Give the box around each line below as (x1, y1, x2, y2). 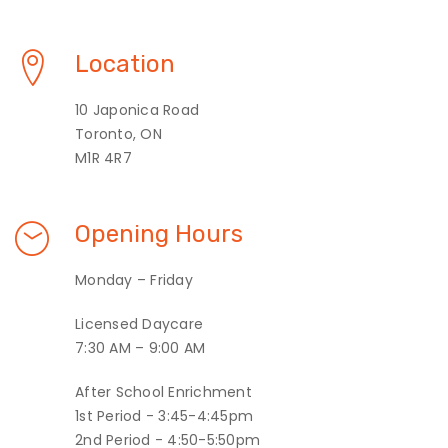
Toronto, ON (75, 123, 162, 144)
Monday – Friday (75, 269, 193, 290)
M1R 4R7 (75, 147, 132, 168)
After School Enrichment (75, 381, 252, 402)
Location (75, 49, 175, 78)
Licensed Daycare (75, 313, 203, 334)
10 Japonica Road (75, 99, 199, 120)
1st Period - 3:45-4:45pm (75, 405, 253, 426)
